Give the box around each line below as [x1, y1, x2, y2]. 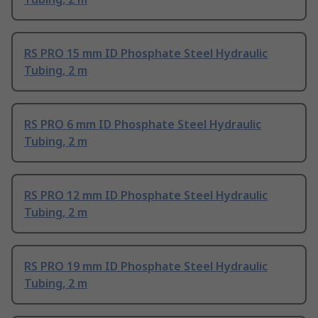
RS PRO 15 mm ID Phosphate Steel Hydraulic [24, 45, 268, 62]
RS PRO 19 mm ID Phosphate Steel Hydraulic [24, 258, 268, 275]
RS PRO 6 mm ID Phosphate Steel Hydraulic [24, 116, 261, 133]
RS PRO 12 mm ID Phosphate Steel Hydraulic [24, 187, 268, 204]
